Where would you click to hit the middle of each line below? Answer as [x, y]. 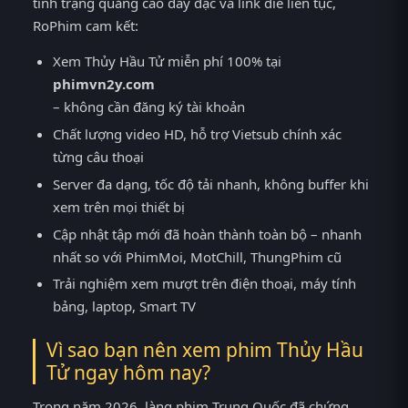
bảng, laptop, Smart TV [125, 306]
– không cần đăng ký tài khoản [149, 107]
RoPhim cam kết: [86, 25]
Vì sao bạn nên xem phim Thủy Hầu [205, 349]
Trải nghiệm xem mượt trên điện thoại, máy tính [205, 284]
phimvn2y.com [104, 84]
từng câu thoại [99, 156]
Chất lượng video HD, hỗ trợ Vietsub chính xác [198, 133]
